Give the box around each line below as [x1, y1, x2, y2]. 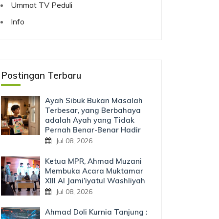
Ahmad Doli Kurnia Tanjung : [45, 207, 147, 217]
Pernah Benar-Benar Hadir [45, 125, 141, 134]
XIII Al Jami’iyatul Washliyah [45, 176, 145, 185]
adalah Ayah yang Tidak [45, 115, 134, 125]
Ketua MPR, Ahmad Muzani [45, 156, 142, 166]
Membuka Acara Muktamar [45, 166, 143, 175]
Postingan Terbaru [1, 69, 81, 81]
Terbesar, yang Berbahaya [45, 106, 141, 115]
